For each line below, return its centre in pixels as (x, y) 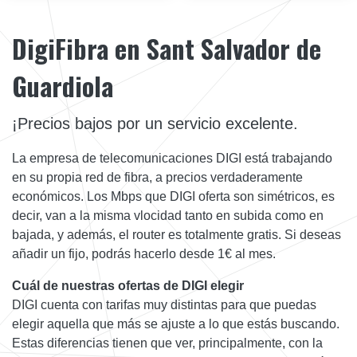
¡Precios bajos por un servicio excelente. (155, 123)
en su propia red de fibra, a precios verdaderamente (157, 177)
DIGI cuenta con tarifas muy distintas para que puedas (164, 304)
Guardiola (63, 85)
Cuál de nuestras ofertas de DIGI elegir (128, 285)
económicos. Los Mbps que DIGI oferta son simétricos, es (173, 196)
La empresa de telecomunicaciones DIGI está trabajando (172, 158)
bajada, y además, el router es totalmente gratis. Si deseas (177, 234)
